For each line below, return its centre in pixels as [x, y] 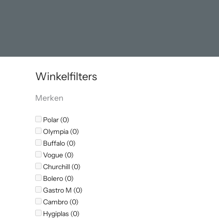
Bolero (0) [58, 179]
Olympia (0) [60, 132]
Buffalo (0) [59, 143]
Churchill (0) [61, 167]
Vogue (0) [58, 155]
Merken [49, 98]
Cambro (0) [60, 202]
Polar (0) [55, 120]
